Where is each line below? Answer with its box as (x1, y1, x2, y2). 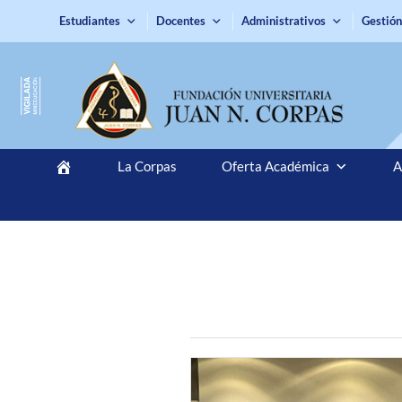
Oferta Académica (221, 158, 329, 174)
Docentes (156, 13, 206, 28)
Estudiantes (59, 13, 121, 28)
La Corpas (117, 158, 177, 174)
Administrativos (241, 13, 327, 28)
